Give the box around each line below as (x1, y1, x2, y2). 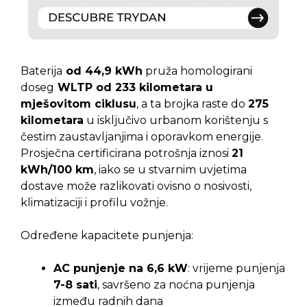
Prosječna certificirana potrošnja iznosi (21, 147, 232, 160)
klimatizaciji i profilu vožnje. (21, 196, 168, 210)
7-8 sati (53, 278, 97, 292)
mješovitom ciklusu (21, 97, 136, 111)
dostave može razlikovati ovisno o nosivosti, (21, 180, 251, 193)
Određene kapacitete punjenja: (21, 229, 193, 243)
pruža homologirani (143, 64, 252, 78)
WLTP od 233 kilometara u (54, 81, 213, 95)
